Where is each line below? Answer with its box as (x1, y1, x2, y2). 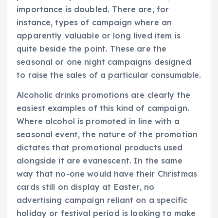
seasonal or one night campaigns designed (17, 56, 191, 67)
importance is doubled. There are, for (17, 4, 169, 14)
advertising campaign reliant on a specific (17, 195, 187, 205)
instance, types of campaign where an (17, 17, 172, 27)
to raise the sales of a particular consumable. (17, 70, 201, 80)
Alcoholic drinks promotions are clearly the (17, 90, 191, 100)
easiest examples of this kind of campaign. (17, 103, 189, 113)
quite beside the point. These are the (17, 43, 167, 54)
